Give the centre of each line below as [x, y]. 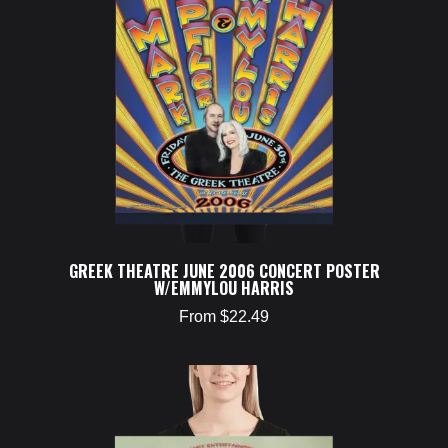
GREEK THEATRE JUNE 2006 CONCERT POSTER [224, 271]
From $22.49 [224, 316]
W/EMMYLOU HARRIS [224, 288]
